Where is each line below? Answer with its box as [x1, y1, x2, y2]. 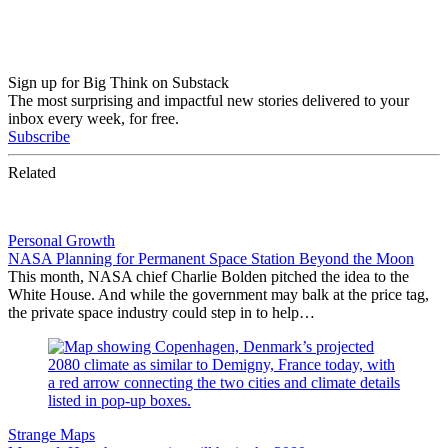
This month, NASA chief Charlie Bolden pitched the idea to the [8, 267, 409, 285]
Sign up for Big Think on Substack [8, 73, 229, 91]
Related [8, 163, 56, 181]
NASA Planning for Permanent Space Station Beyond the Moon [8, 249, 414, 267]
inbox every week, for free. [8, 109, 179, 127]
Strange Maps [8, 425, 95, 443]
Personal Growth [8, 231, 115, 249]
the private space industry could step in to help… [8, 303, 315, 321]
